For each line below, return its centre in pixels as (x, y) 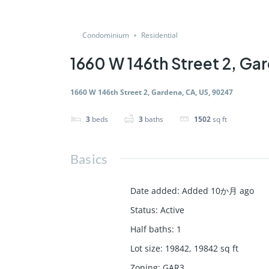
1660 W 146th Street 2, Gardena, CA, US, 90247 (152, 92)
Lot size (145, 248)
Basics (89, 159)
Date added (154, 190)
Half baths (151, 229)
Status (143, 210)
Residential (159, 35)
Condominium (106, 35)
